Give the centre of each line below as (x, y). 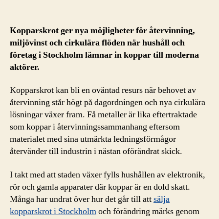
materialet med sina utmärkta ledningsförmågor (93, 139)
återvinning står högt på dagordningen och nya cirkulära (108, 102)
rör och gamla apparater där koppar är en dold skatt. (100, 187)
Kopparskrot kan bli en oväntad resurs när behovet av (103, 90)
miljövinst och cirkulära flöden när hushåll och (97, 43)
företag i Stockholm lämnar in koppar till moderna (104, 55)
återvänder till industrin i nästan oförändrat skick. (96, 151)
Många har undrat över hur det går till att (82, 199)
